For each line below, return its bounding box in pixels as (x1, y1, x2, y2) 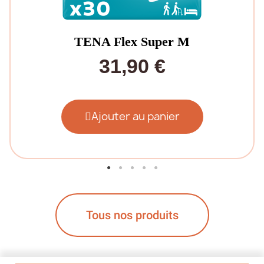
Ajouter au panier (91, 109, 180, 124)
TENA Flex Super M (74, 34, 190, 49)
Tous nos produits (85, 208, 179, 223)
